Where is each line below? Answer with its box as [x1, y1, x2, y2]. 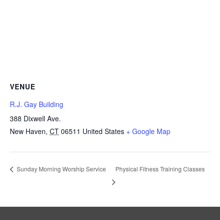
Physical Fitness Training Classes [115, 164, 205, 173]
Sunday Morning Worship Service [15, 165, 106, 173]
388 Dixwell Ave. [10, 113, 61, 123]
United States [82, 126, 124, 136]
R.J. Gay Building [10, 99, 63, 109]
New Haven [10, 126, 46, 136]
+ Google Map [126, 126, 170, 136]
